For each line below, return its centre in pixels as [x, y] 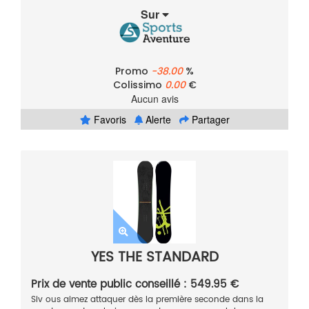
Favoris [108, 120]
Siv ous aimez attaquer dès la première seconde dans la [147, 300]
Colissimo [139, 85]
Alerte [157, 120]
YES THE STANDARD [154, 258]
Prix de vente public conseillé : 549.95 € [135, 285]
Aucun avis [154, 99]
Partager [209, 120]
